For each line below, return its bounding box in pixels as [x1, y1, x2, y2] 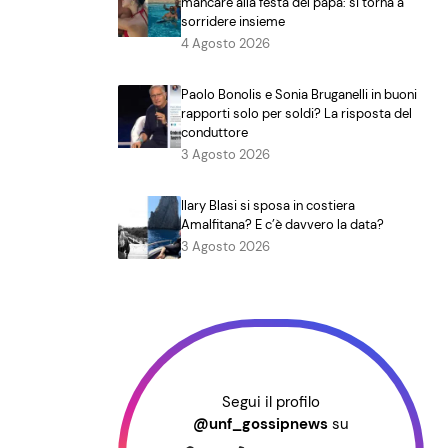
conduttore [181, 123, 249, 141]
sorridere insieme [181, 12, 286, 30]
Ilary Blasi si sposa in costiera [181, 196, 356, 214]
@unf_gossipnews [193, 414, 328, 435]
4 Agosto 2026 [181, 34, 271, 52]
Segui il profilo [222, 392, 320, 413]
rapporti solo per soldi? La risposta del [181, 104, 413, 122]
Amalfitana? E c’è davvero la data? [181, 215, 385, 233]
